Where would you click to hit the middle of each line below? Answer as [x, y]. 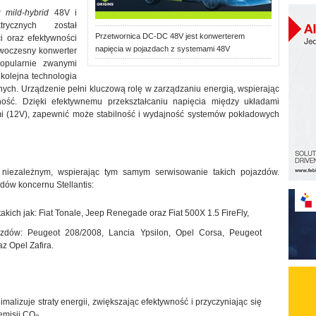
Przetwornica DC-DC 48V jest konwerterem [170, 36]
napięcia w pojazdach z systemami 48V [163, 49]
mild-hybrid [27, 13]
